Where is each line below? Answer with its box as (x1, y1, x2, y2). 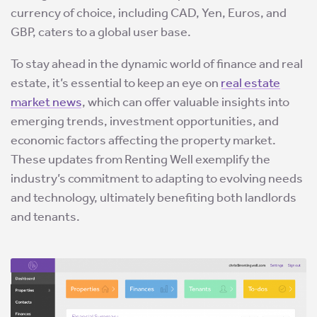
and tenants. (11, 209, 80, 225)
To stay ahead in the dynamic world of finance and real (11, 56, 303, 72)
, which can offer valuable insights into (82, 94, 289, 110)
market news (11, 94, 82, 110)
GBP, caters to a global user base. (11, 24, 191, 40)
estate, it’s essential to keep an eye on (11, 75, 221, 91)
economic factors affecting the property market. (11, 132, 276, 149)
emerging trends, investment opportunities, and (11, 113, 279, 129)
